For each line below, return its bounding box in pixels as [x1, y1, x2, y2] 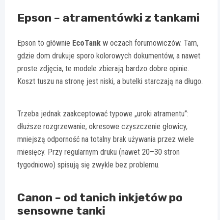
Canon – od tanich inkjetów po [17, 191, 183, 205]
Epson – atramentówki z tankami [17, 11, 199, 25]
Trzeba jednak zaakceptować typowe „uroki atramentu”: [17, 109, 189, 119]
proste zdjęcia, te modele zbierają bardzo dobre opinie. [17, 64, 189, 74]
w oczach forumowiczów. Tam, [101, 38, 198, 48]
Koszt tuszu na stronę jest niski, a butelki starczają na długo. [17, 77, 203, 86]
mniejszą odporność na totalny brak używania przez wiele [17, 135, 194, 144]
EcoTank [72, 38, 101, 48]
